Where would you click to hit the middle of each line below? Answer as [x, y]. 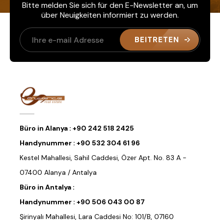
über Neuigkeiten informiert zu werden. [110, 15]
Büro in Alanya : [46, 128]
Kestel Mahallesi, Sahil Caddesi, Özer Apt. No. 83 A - [103, 158]
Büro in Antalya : [47, 187]
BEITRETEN [157, 40]
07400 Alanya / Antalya [58, 173]
